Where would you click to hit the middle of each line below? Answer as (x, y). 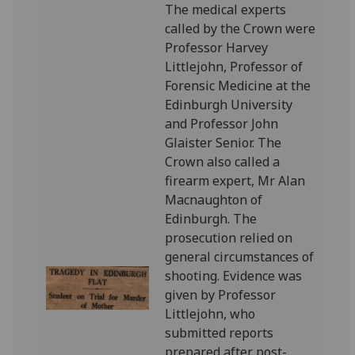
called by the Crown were (240, 29)
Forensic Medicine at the (238, 86)
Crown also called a (223, 162)
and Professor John (222, 124)
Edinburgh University (229, 105)
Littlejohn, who (210, 314)
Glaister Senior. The (223, 143)
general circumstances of (240, 257)
